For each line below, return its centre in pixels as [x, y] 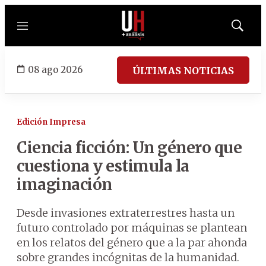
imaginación [64, 184]
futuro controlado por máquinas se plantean [132, 228]
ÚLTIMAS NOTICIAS [183, 70]
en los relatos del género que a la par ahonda [132, 243]
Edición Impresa [51, 122]
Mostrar [250, 29]
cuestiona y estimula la [103, 166]
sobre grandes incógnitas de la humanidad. [128, 257]
